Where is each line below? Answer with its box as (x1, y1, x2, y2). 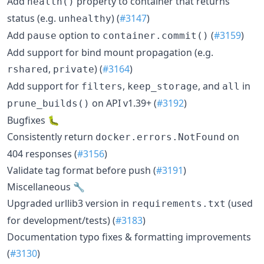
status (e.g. (7, 11, 58, 25)
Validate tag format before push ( (7, 163, 156, 177)
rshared (7, 63, 48, 75)
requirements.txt (131, 197, 226, 209)
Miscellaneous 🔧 (7, 180, 85, 193)
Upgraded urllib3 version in (7, 196, 131, 210)
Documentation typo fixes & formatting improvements (7, 230, 251, 243)
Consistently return (7, 130, 95, 143)
